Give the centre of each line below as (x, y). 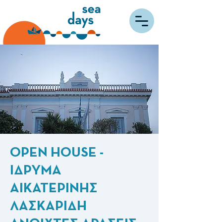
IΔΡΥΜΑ (36, 170)
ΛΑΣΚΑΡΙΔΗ (48, 206)
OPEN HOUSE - (57, 153)
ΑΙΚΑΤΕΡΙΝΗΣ (54, 188)
